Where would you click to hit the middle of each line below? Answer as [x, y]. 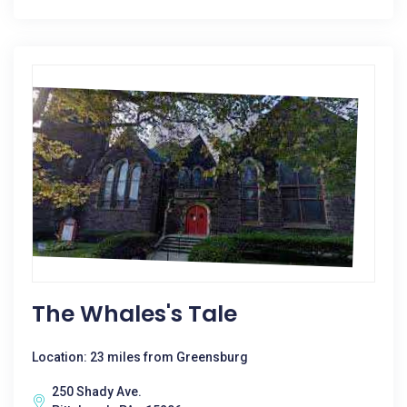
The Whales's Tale [134, 314]
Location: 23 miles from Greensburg [140, 357]
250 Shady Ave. [97, 392]
